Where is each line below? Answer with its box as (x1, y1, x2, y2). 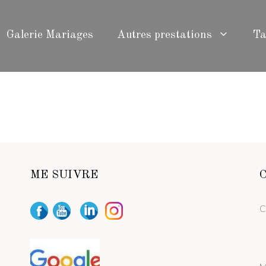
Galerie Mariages (7, 30, 93, 42)
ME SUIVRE (30, 169, 98, 181)
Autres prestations (117, 30, 212, 42)
